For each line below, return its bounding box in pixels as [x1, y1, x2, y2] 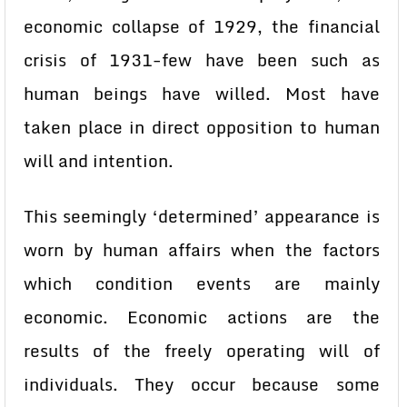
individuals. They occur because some [24, 371, 380, 398]
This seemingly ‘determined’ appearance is [24, 203, 380, 230]
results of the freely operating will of [24, 337, 380, 364]
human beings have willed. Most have [24, 80, 380, 107]
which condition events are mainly [24, 270, 380, 297]
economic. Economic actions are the [24, 303, 380, 331]
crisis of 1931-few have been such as [24, 46, 380, 74]
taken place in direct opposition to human [24, 114, 380, 141]
